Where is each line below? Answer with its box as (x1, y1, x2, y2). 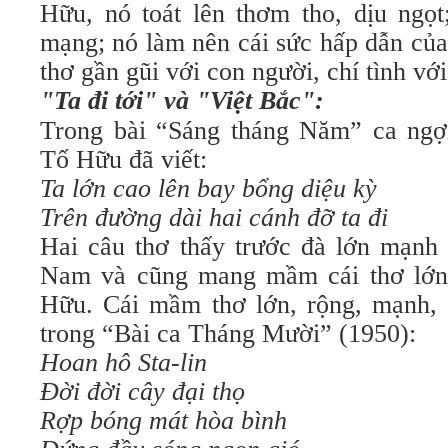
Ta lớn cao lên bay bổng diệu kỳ (40, 174, 377, 203)
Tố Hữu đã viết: (40, 145, 207, 174)
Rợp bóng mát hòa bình (40, 406, 287, 435)
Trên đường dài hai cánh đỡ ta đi (40, 203, 388, 232)
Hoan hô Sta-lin (40, 348, 207, 377)
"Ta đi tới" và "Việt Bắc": (40, 86, 324, 115)
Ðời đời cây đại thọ (40, 377, 245, 406)
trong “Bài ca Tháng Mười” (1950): (40, 319, 416, 348)
